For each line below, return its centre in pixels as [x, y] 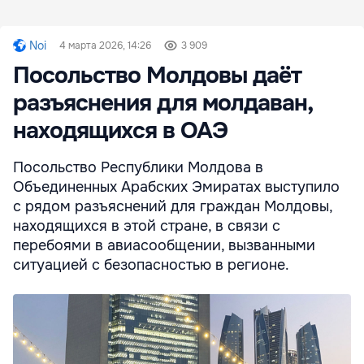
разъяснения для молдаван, [162, 104]
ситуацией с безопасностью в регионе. [151, 265]
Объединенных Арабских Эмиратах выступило [176, 187]
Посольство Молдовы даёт [157, 76]
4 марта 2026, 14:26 [105, 46]
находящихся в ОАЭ [120, 131]
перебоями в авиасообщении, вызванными [164, 246]
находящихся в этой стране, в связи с [147, 226]
